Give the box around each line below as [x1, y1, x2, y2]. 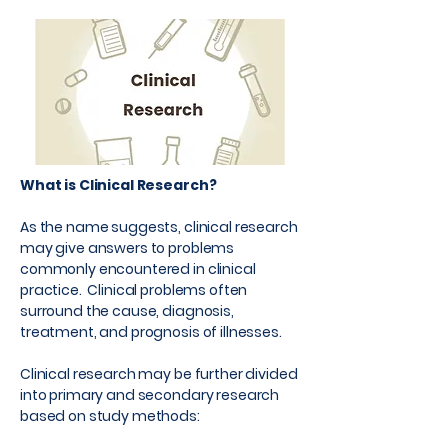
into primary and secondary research [20, 385, 280, 405]
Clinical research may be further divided [20, 364, 298, 384]
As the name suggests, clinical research [20, 217, 298, 237]
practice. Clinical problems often [20, 280, 248, 300]
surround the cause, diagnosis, [20, 301, 234, 321]
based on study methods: [20, 406, 200, 426]
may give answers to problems [20, 238, 235, 258]
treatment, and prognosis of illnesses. [20, 322, 285, 342]
